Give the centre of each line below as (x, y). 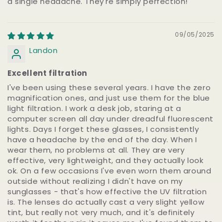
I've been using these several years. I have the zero (109, 87)
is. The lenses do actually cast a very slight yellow (106, 202)
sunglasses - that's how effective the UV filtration (107, 191)
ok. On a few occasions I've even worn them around (110, 170)
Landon (44, 50)
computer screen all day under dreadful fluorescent (111, 118)
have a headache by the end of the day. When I (103, 139)
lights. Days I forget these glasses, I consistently (103, 129)
